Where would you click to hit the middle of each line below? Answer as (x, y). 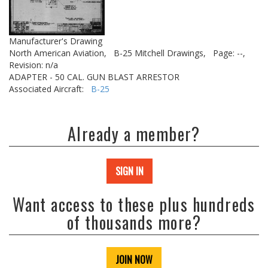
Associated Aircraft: (50, 89)
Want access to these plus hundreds (134, 204)
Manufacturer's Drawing (56, 41)
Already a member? (134, 134)
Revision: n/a (33, 65)
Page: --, (229, 53)
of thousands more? (134, 222)
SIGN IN (130, 171)
